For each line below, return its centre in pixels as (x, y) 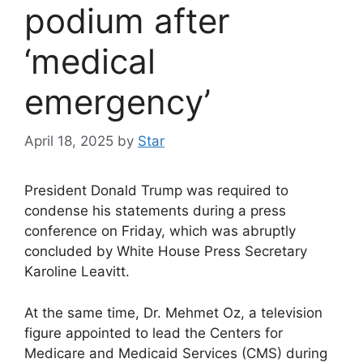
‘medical (90, 61)
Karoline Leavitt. (77, 272)
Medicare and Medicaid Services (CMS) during (176, 353)
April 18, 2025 (69, 141)
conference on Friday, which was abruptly (160, 231)
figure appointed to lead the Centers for (154, 333)
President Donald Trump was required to (156, 191)
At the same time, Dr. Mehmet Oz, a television (173, 312)
